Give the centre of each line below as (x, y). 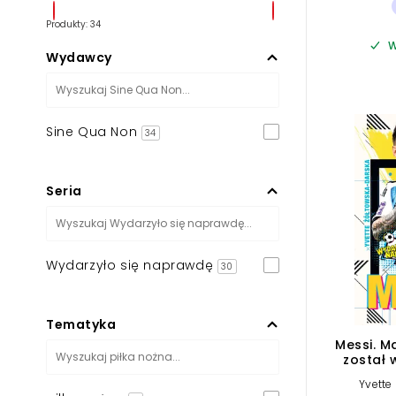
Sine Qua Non (94, 131)
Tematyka (81, 324)
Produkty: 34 (73, 24)
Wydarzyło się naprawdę (132, 265)
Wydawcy (79, 57)
